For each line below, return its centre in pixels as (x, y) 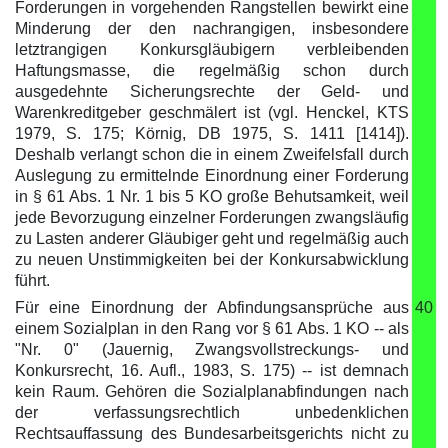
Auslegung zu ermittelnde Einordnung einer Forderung (212, 175)
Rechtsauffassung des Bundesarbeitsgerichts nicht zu (212, 433)
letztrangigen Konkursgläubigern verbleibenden (212, 49)
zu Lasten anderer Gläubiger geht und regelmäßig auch (212, 238)
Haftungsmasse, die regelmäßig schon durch (212, 70)
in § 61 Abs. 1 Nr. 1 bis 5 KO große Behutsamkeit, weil (212, 196)
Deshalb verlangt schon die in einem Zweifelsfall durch (212, 154)
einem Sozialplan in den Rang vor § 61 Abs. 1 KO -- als (212, 328)
